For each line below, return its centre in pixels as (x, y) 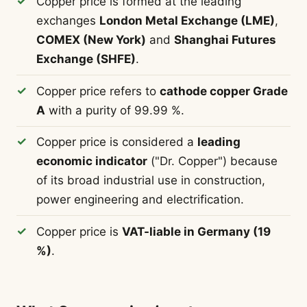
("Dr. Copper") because (212, 161)
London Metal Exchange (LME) (187, 21)
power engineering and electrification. (140, 200)
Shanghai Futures (225, 40)
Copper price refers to (98, 91)
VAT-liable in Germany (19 (196, 231)
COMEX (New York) (91, 40)
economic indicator (91, 161)
